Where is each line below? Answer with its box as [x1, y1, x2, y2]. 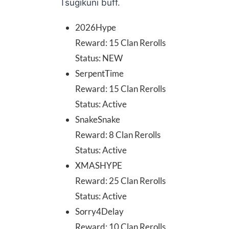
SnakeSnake [75, 114, 120, 125]
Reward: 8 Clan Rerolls [75, 129, 161, 140]
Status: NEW [75, 53, 123, 63]
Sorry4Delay [75, 206, 124, 217]
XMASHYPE [75, 160, 122, 171]
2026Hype [75, 22, 116, 33]
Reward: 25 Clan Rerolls [75, 175, 166, 186]
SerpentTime [75, 68, 124, 79]
